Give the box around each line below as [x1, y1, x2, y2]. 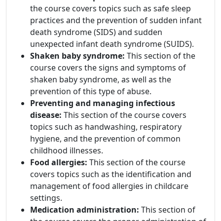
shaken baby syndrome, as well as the [30, 74, 171, 85]
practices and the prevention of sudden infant [30, 15, 202, 26]
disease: [30, 110, 64, 121]
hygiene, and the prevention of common [30, 133, 181, 145]
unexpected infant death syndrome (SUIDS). [30, 38, 194, 50]
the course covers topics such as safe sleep [30, 3, 191, 14]
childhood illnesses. [30, 145, 103, 156]
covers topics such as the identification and [30, 169, 191, 180]
